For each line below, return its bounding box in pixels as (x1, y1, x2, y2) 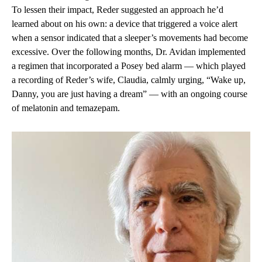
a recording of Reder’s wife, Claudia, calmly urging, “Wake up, (12, 75, 246, 85)
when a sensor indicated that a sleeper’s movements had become (12, 33, 248, 43)
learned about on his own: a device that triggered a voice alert (12, 19, 237, 29)
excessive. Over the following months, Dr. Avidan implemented (12, 47, 246, 57)
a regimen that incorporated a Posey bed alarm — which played (12, 61, 246, 71)
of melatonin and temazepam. (12, 103, 120, 113)
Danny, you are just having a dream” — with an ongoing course (12, 89, 247, 99)
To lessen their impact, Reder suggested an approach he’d (12, 5, 223, 15)
